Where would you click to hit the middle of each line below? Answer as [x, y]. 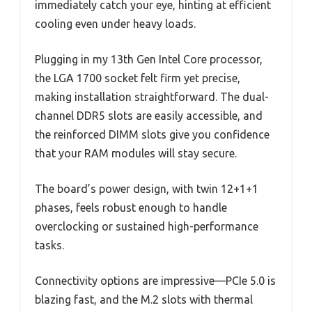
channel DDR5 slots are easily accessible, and [149, 115]
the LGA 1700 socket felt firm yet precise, [138, 78]
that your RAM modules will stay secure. [136, 153]
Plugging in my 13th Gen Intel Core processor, [149, 59]
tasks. [49, 245]
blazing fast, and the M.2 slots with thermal [144, 299]
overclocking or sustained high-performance [147, 226]
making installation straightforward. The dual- [152, 96]
